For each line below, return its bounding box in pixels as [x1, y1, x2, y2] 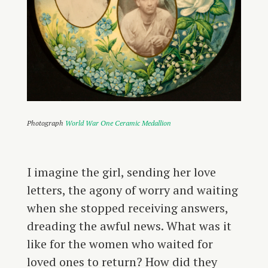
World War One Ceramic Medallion [65, 118, 171, 128]
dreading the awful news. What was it [26, 218, 232, 234]
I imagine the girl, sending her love [26, 164, 216, 181]
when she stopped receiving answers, [26, 200, 228, 217]
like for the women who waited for [26, 236, 213, 252]
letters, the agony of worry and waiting [26, 182, 238, 199]
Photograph [26, 118, 65, 128]
